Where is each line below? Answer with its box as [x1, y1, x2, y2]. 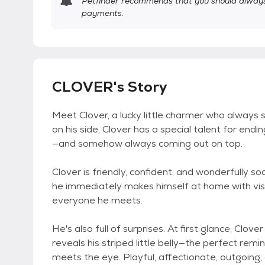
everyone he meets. [52, 194, 143, 206]
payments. [82, 8, 124, 18]
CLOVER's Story [52, 77, 167, 96]
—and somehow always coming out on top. [52, 137, 243, 150]
